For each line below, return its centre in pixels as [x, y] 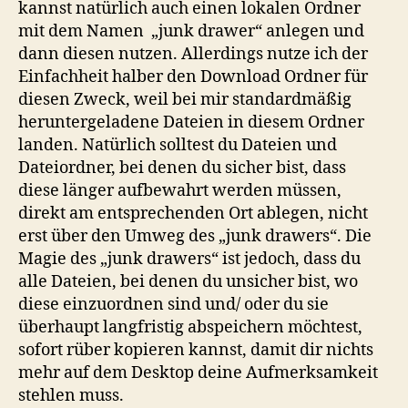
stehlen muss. [71, 395]
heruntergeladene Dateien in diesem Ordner [191, 122]
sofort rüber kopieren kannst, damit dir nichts [196, 350]
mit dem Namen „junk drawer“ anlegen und [191, 31]
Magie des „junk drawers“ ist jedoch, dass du [189, 259]
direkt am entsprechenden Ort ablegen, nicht [193, 213]
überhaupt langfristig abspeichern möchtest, [190, 327]
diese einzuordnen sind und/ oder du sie [173, 304]
